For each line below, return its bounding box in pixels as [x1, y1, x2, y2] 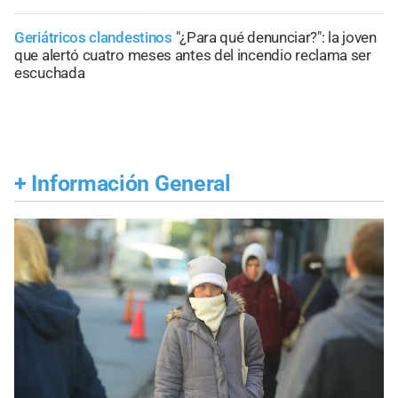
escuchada [14, 63, 85, 82]
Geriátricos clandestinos [14, 28, 176, 46]
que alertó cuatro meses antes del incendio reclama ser [14, 45, 371, 64]
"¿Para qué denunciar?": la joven [175, 28, 377, 46]
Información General [31, 171, 231, 197]
